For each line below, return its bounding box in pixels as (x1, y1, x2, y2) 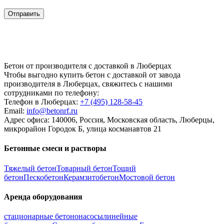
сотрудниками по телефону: (4, 88, 99, 97)
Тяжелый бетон (4, 163, 56, 172)
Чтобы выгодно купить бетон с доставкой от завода (4, 70, 180, 79)
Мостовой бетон (119, 172, 175, 181)
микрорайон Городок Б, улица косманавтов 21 (4, 124, 161, 133)
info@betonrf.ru (26, 106, 77, 115)
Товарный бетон (56, 163, 112, 172)
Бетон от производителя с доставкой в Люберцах (4, 61, 171, 70)
